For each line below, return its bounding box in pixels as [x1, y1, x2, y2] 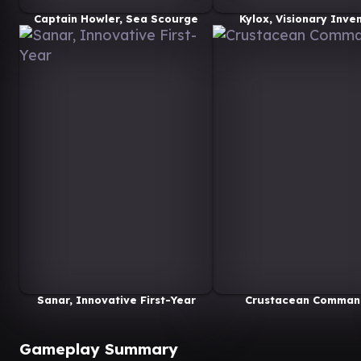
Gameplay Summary [19, 339, 178, 359]
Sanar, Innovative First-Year [36, 293, 196, 306]
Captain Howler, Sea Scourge [34, 12, 198, 25]
